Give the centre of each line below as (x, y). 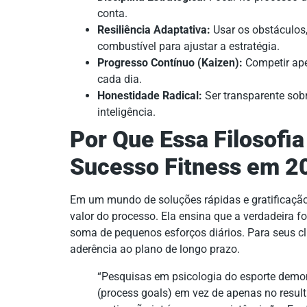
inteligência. (126, 112)
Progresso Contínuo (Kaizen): (170, 62)
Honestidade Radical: (150, 95)
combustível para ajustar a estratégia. (188, 46)
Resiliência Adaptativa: (154, 29)
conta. (112, 13)
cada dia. (120, 79)
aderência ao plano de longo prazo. (155, 249)
